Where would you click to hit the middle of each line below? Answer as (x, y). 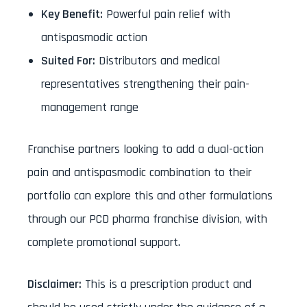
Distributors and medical (158, 60)
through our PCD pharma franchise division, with (147, 219)
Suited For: (68, 60)
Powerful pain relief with (167, 14)
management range (90, 107)
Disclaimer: (54, 284)
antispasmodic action (94, 37)
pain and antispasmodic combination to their (139, 172)
